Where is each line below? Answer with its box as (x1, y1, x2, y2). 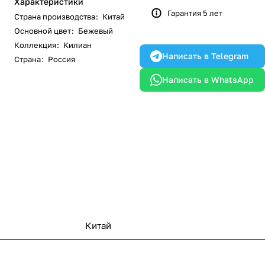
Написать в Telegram (162, 51, 248, 61)
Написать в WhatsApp (162, 75, 254, 85)
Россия (48, 54, 75, 64)
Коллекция (14, 40, 56, 50)
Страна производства (14, 12, 95, 21)
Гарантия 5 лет (167, 8, 222, 18)
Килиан (63, 40, 92, 50)
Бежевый (78, 26, 113, 35)
